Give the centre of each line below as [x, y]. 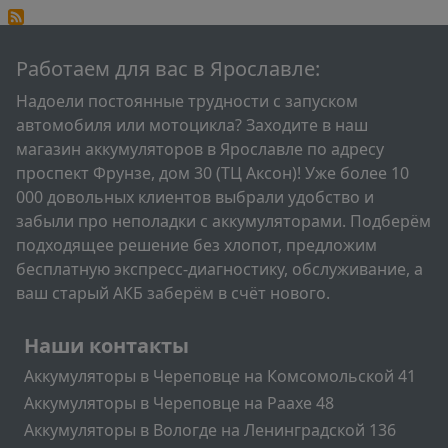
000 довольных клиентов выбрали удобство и [195, 197]
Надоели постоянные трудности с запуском [187, 101]
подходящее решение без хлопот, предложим [196, 245]
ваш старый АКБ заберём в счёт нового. [173, 293]
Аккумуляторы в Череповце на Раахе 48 [179, 403]
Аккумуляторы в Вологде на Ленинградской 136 [210, 430]
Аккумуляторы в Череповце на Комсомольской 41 [220, 376]
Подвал [52, 332]
